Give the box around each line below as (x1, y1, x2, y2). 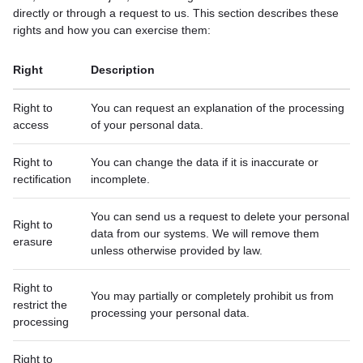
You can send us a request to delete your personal (91, 210, 349, 223)
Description (91, 63, 155, 76)
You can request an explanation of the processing (91, 101, 344, 114)
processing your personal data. (91, 306, 250, 319)
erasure (13, 235, 53, 248)
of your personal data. (91, 118, 203, 131)
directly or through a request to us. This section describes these (13, 6, 339, 19)
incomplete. (91, 173, 150, 186)
